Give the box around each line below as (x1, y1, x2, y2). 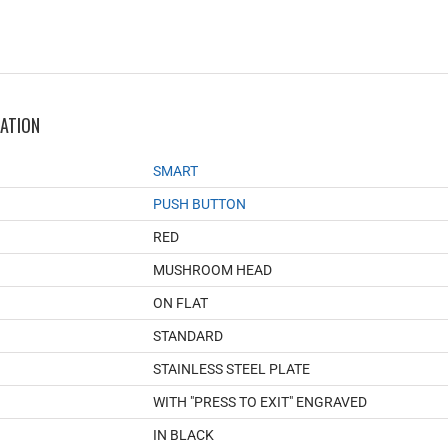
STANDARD (153, 327, 223, 344)
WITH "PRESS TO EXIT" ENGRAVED (153, 393, 367, 410)
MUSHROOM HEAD (153, 261, 272, 278)
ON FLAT (153, 294, 208, 311)
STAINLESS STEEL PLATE (153, 360, 310, 377)
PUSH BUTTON (153, 195, 246, 212)
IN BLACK (153, 426, 214, 443)
